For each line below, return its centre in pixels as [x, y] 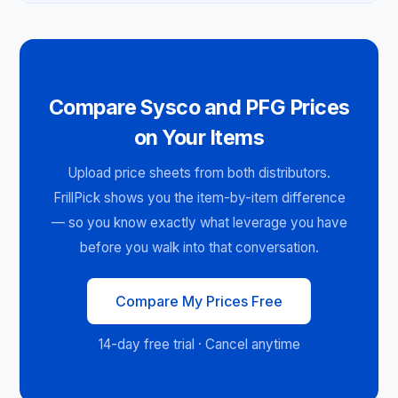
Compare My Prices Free [199, 301]
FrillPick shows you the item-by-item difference [199, 198]
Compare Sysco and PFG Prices [199, 107]
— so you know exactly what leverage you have [199, 223]
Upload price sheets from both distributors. [199, 173]
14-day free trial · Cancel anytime [199, 345]
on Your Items [199, 137]
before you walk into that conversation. [199, 248]
